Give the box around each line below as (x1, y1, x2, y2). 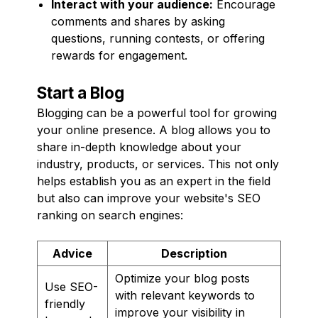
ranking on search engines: (37, 207, 183, 222)
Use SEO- (45, 279, 98, 294)
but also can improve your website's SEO (37, 190, 261, 205)
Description (161, 246, 227, 261)
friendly (45, 296, 85, 311)
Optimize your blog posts (115, 270, 250, 285)
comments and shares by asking (51, 13, 225, 28)
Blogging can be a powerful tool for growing (37, 105, 277, 120)
